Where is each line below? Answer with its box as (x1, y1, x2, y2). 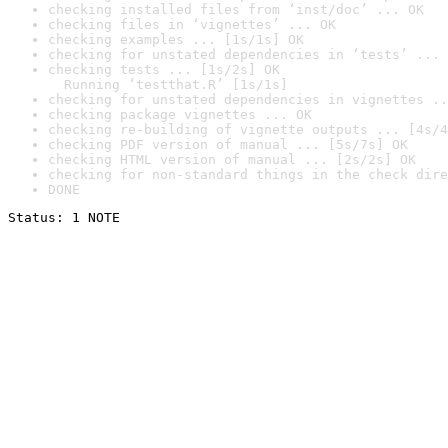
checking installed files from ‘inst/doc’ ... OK (48, 2, 424, 17)
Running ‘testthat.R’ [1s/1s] (48, 77, 288, 92)
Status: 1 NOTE (8, 210, 120, 225)
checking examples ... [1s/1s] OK (48, 32, 304, 47)
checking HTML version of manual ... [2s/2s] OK (48, 152, 416, 167)
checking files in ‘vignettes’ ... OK (48, 17, 336, 32)
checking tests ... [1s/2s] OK (48, 62, 280, 77)
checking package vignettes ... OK (48, 107, 312, 122)
